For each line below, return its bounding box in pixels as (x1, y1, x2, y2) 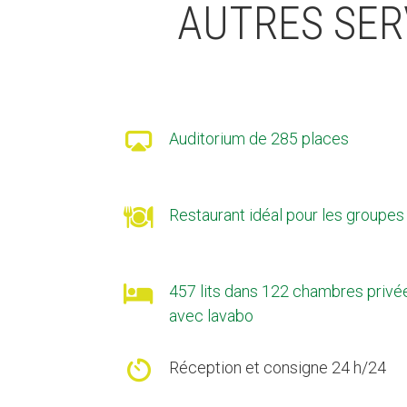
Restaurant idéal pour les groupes (168, 204, 404, 224)
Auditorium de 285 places (168, 128, 349, 148)
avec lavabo (168, 305, 253, 325)
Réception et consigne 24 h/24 (168, 357, 386, 377)
